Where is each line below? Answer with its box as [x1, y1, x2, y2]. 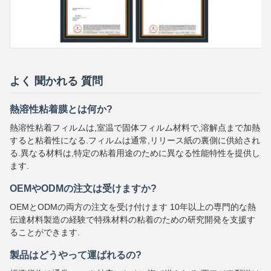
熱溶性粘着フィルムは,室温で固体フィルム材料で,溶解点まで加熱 [10, 123, 260, 133]
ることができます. [10, 227, 80, 238]
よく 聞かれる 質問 [10, 75, 103, 88]
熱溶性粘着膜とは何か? [10, 104, 113, 115]
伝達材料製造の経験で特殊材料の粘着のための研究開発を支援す [10, 215, 255, 225]
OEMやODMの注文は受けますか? [10, 183, 157, 194]
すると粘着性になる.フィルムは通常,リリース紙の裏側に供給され [10, 135, 260, 146]
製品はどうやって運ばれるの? [10, 250, 142, 261]
